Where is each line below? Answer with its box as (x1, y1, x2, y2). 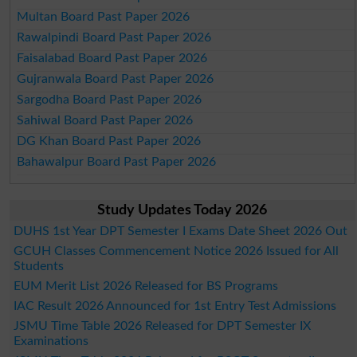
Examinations (13, 334, 88, 347)
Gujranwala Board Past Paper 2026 (17, 72, 214, 85)
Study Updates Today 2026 (97, 202, 268, 218)
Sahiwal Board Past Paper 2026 (17, 113, 194, 127)
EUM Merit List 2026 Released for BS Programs (13, 279, 278, 292)
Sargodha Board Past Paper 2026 (17, 92, 202, 106)
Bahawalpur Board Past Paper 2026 (17, 155, 217, 168)
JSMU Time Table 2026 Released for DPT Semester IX (13, 319, 311, 332)
